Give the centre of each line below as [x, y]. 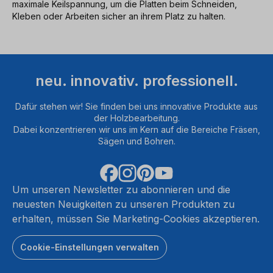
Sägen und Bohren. [136, 141]
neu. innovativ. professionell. [136, 80]
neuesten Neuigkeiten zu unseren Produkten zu [123, 204]
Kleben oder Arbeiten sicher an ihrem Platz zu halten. [119, 16]
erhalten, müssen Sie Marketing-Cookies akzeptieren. [136, 218]
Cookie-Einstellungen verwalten [90, 247]
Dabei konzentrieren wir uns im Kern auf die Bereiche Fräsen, [136, 129]
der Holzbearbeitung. [136, 118]
